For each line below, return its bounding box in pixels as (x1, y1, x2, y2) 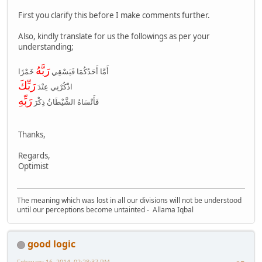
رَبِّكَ (18, 78, 36, 93)
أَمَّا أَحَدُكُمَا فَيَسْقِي (50, 66, 109, 77)
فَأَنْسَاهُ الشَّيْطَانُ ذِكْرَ (32, 96, 99, 108)
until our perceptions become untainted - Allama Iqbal (17, 205, 194, 215)
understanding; (18, 42, 74, 53)
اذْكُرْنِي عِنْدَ (36, 81, 73, 92)
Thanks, (18, 129, 46, 140)
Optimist (18, 161, 49, 172)
